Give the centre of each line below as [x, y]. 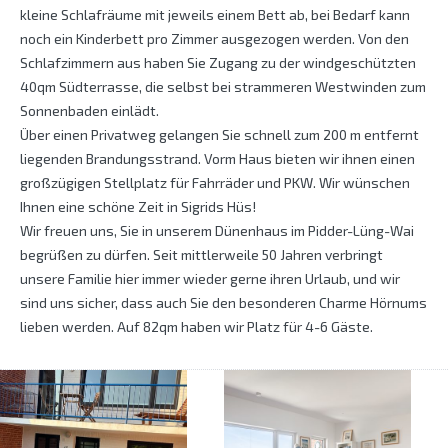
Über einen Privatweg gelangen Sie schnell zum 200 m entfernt [219, 135]
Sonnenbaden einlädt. [89, 111]
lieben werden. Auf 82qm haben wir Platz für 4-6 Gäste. [196, 327]
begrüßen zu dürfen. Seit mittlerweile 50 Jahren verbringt [201, 255]
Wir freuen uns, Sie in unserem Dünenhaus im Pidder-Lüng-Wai [217, 231]
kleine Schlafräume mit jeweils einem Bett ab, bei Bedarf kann [215, 15]
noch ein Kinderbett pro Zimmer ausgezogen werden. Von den [214, 39]
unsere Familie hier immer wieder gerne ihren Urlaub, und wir [210, 279]
